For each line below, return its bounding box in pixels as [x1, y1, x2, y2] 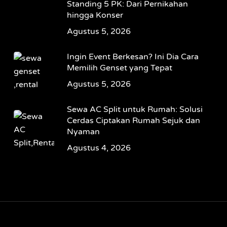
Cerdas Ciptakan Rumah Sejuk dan [66, 116, 200, 126]
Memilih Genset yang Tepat [66, 63, 172, 73]
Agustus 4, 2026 [66, 143, 131, 154]
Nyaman [66, 127, 100, 137]
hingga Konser [66, 10, 123, 21]
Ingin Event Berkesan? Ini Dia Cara [66, 52, 199, 62]
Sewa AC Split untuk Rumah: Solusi [66, 104, 203, 115]
